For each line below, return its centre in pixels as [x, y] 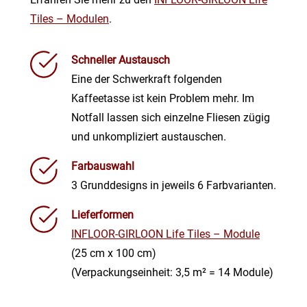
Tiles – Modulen [70, 19]
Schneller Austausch [121, 60]
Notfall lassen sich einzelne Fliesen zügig [171, 118]
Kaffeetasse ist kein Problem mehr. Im [163, 99]
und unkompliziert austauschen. [149, 137]
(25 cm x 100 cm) [114, 254]
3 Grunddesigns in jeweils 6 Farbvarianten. [174, 186]
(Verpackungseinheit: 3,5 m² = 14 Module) [172, 273]
